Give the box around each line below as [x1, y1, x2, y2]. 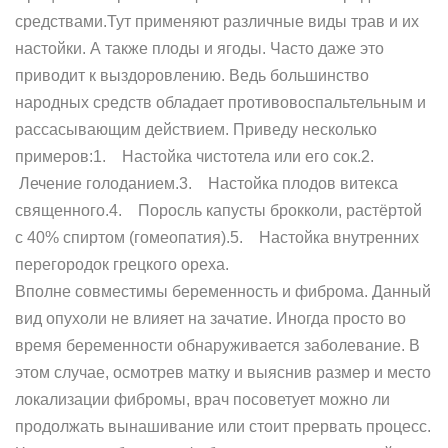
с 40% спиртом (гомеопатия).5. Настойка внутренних [15, 229, 419, 246]
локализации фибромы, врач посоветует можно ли [15, 391, 390, 408]
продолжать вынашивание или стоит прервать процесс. [15, 418, 431, 435]
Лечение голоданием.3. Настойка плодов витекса [15, 175, 398, 192]
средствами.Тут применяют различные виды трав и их [15, 13, 419, 30]
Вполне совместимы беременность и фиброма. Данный [15, 283, 431, 300]
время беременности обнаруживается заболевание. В [15, 337, 420, 354]
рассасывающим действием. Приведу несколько [15, 121, 377, 138]
